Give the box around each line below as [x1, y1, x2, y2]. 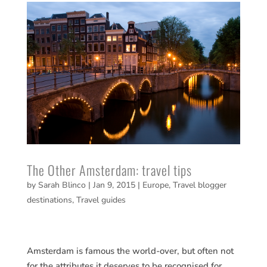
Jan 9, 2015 [92, 179, 135, 191]
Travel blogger [172, 179, 226, 191]
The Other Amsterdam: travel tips [26, 160, 192, 180]
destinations [26, 194, 72, 206]
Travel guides [76, 194, 126, 206]
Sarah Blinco [38, 179, 86, 191]
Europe [142, 179, 169, 191]
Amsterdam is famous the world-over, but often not [26, 245, 234, 257]
